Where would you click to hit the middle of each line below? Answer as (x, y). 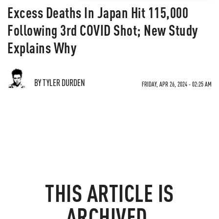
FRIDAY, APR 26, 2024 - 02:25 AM (177, 84)
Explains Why (42, 47)
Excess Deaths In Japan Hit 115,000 (98, 12)
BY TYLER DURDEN (60, 82)
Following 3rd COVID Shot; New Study (103, 30)
